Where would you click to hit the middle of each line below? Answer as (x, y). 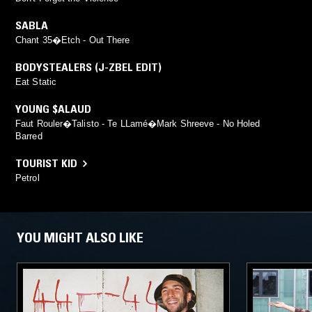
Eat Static (36, 82)
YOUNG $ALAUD (53, 109)
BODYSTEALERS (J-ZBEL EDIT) (88, 67)
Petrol (28, 178)
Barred (29, 136)
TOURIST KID (46, 163)
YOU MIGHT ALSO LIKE (80, 238)
